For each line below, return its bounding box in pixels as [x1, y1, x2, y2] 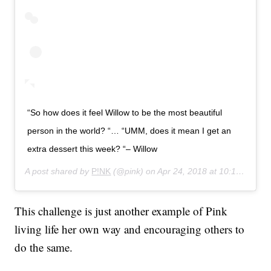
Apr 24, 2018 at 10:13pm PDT [157, 166, 237, 177]
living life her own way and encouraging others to [15, 221, 245, 237]
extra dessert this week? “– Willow [27, 144, 158, 154]
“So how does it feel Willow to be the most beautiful [27, 108, 223, 118]
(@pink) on [111, 166, 158, 177]
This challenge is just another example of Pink [15, 203, 228, 219]
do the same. [15, 240, 73, 255]
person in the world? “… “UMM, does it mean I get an [27, 126, 232, 136]
